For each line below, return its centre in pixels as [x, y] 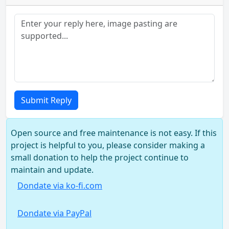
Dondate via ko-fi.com [60, 186]
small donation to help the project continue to [100, 157]
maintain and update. [52, 170]
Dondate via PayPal [54, 213]
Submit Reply [46, 100]
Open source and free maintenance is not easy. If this [114, 133]
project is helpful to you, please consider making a [108, 145]
